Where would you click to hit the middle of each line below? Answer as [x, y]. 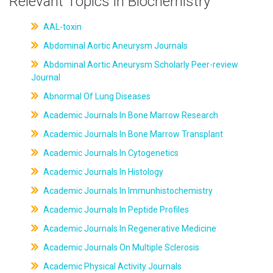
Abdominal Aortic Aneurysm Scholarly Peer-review [140, 65]
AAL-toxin [61, 27]
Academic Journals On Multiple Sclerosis [120, 247]
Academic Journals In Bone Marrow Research [129, 115]
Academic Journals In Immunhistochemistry [127, 191]
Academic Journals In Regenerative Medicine [129, 229]
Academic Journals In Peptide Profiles [115, 210]
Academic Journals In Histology [102, 172]
